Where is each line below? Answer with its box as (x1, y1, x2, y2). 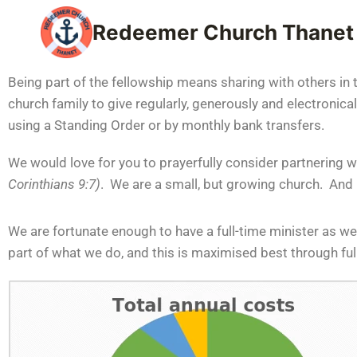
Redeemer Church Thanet (92, 19, 354, 45)
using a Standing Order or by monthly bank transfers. (8, 117, 324, 133)
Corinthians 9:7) (8, 176, 100, 192)
